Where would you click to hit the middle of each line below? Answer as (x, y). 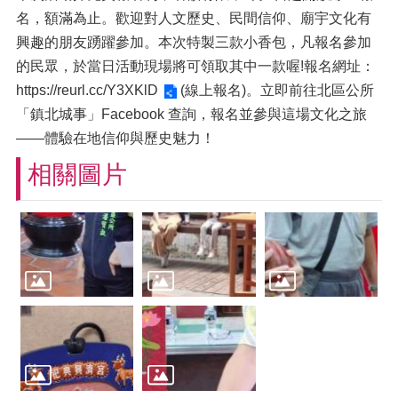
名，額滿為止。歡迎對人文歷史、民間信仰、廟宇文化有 (194, 18)
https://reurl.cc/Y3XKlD (87, 90)
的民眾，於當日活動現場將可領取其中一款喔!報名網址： (195, 66)
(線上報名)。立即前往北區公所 (275, 90)
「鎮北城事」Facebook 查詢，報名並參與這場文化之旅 (191, 114)
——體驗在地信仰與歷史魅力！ (115, 138)
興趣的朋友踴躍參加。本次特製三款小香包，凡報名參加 (194, 42)
